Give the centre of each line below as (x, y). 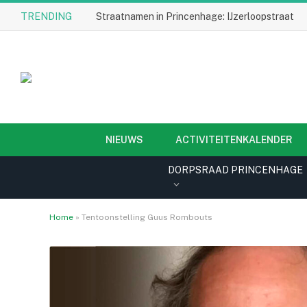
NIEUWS (125, 140)
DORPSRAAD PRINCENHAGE (236, 170)
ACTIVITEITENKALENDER (234, 140)
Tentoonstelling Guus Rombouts (147, 217)
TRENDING (46, 16)
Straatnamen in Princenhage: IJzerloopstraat (195, 16)
